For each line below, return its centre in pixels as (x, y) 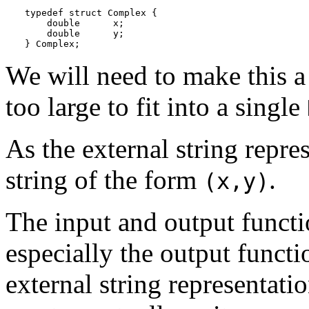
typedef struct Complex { (91, 12)
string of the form (104, 179)
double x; (74, 23)
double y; (74, 33)
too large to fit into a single (156, 106)
